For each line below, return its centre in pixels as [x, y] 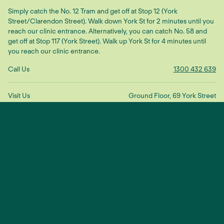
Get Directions [150, 116]
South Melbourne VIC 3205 [171, 106]
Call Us [19, 69]
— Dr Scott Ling [26, 190]
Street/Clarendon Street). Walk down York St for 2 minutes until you [111, 21]
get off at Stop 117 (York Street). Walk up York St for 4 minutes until [107, 41]
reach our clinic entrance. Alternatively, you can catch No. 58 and [108, 31]
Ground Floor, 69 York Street [172, 96]
